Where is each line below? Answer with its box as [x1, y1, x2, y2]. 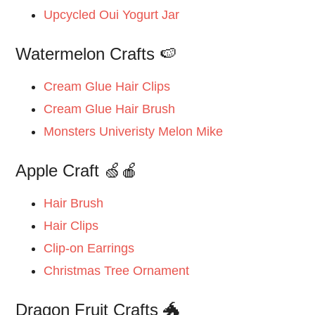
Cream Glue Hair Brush [44, 102, 176, 117]
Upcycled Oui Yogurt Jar [44, 8, 180, 22]
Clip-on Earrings [44, 241, 135, 256]
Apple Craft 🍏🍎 [15, 161, 139, 181]
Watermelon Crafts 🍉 [15, 44, 177, 64]
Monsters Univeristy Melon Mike [44, 124, 224, 139]
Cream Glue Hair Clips [44, 79, 171, 94]
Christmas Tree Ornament [44, 264, 190, 278]
